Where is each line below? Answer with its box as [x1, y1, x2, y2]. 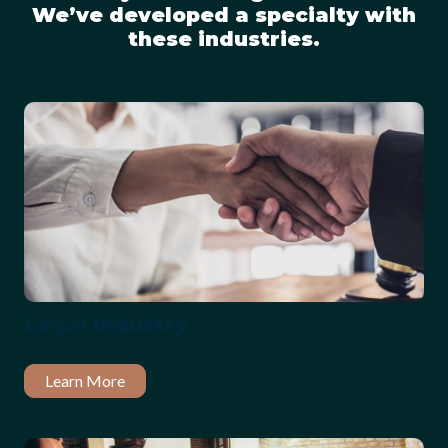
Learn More [45, 371, 125, 391]
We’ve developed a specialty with [32, 2, 416, 27]
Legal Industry [24, 312, 188, 337]
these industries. [128, 26, 320, 51]
